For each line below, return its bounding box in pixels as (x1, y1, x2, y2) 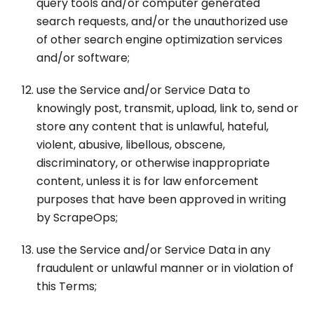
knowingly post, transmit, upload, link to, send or (36, 100, 299, 116)
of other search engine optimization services (36, 32, 282, 48)
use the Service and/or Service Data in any (36, 242, 271, 258)
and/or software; (36, 50, 130, 66)
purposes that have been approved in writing (36, 191, 286, 207)
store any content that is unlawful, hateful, (36, 118, 268, 135)
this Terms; (36, 278, 97, 294)
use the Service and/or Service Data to (36, 82, 250, 98)
